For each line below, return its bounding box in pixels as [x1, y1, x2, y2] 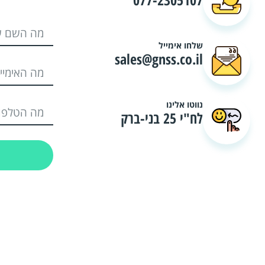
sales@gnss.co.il [114, 49, 203, 69]
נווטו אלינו [166, 99, 203, 111]
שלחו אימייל [158, 40, 203, 51]
